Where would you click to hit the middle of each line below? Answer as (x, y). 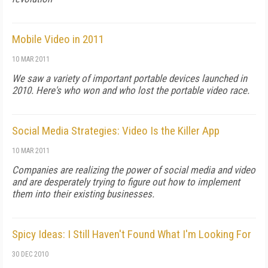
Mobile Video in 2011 (58, 39)
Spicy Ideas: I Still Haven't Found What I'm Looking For (132, 234)
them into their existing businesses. (83, 194)
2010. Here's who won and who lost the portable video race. (131, 90)
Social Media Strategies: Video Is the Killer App (116, 131)
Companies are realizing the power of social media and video (134, 170)
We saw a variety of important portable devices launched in (130, 78)
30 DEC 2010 (30, 254)
